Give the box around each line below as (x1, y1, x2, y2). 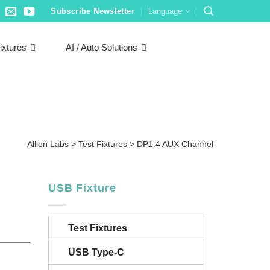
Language (148, 6, 183, 16)
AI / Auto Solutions (66, 42, 138, 53)
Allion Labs (27, 139, 69, 149)
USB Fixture (48, 182, 116, 195)
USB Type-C (67, 247, 124, 258)
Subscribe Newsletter (51, 6, 135, 16)
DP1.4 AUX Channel (136, 139, 213, 149)
